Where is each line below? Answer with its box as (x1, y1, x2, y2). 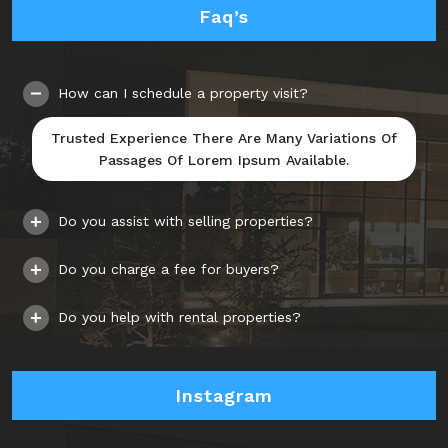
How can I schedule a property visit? (58, 85, 308, 102)
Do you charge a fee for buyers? (58, 261, 279, 278)
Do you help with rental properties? (58, 309, 301, 326)
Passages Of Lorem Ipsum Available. (99, 152, 349, 169)
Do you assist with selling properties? (58, 213, 313, 230)
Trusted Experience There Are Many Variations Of (51, 130, 397, 147)
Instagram (175, 385, 273, 407)
